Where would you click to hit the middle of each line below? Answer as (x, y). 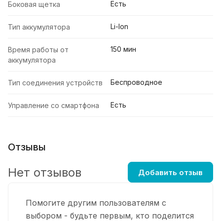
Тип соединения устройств (55, 83)
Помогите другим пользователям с (96, 203)
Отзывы (27, 147)
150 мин (123, 49)
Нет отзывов (45, 172)
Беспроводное (136, 82)
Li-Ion (119, 27)
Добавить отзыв (170, 172)
